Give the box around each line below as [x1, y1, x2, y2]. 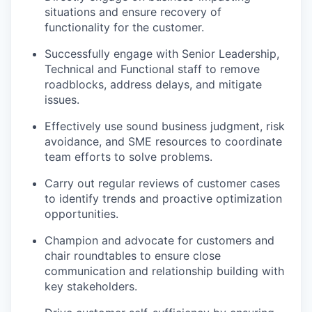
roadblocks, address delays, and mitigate [45, 77, 262, 91]
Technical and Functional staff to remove [45, 62, 260, 76]
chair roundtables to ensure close [45, 249, 221, 263]
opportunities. [45, 207, 118, 221]
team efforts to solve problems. [45, 150, 212, 164]
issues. [45, 93, 79, 107]
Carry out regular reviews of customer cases [45, 176, 280, 190]
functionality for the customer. [45, 20, 204, 34]
